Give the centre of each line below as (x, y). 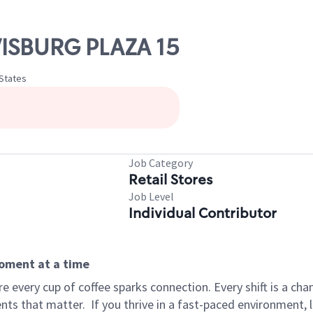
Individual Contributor (203, 213)
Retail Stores (170, 180)
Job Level (151, 196)
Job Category (161, 163)
